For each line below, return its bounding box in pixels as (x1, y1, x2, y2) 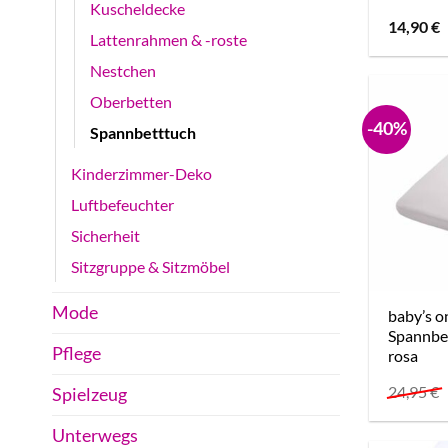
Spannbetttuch (90, 123, 196, 143)
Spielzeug (52, 384, 127, 406)
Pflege (52, 343, 101, 365)
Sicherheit (71, 226, 140, 246)
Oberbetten (90, 92, 172, 112)
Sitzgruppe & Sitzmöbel (71, 257, 230, 277)
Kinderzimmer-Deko (71, 164, 212, 184)
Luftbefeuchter (71, 195, 174, 215)
